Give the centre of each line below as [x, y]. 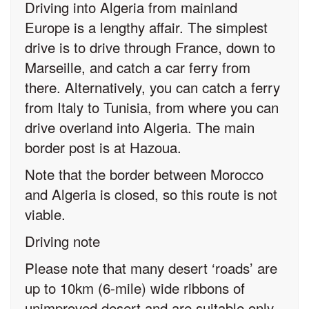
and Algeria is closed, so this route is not [151, 193]
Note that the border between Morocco [144, 173]
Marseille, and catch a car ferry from [138, 67]
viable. [45, 213]
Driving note [62, 240]
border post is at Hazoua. [103, 147]
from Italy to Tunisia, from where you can [152, 107]
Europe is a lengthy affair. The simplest [146, 27]
